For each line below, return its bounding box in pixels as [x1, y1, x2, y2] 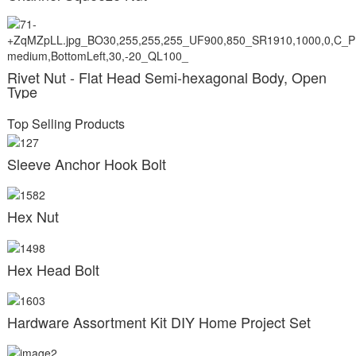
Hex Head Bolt [6, 258, 99, 280]
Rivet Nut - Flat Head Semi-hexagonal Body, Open [6, 66, 327, 87]
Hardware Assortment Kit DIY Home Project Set [6, 311, 311, 332]
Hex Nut [6, 206, 59, 227]
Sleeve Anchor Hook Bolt [6, 153, 166, 174]
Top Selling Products [6, 114, 125, 133]
